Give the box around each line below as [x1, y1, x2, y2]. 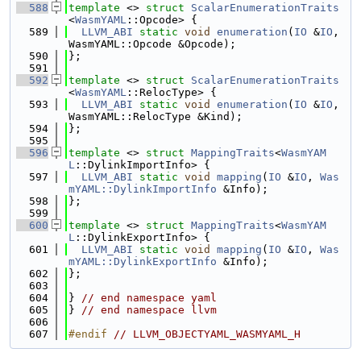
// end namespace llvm [81, 304, 217, 316]
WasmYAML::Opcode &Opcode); [68, 38, 236, 50]
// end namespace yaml [81, 292, 217, 304]
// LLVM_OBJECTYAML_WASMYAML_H [114, 328, 301, 340]
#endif [68, 328, 114, 340]
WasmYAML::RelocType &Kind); [68, 110, 243, 122]
